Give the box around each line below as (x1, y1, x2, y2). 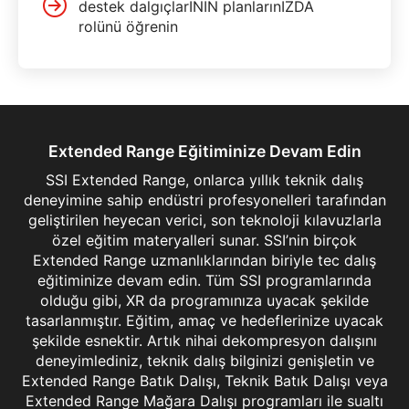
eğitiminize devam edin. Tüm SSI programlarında (37, 270, 372, 289)
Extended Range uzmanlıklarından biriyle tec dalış (33, 250, 376, 269)
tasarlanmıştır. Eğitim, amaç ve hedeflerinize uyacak (26, 310, 383, 330)
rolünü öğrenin (78, 16, 178, 36)
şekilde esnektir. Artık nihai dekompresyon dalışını (32, 330, 377, 350)
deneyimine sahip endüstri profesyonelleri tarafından (23, 190, 386, 209)
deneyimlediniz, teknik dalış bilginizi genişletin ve (35, 351, 374, 370)
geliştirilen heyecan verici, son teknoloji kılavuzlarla (27, 210, 382, 229)
